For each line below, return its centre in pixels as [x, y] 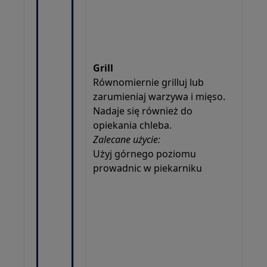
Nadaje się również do [143, 111]
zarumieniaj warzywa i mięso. [159, 96]
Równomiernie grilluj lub [149, 82]
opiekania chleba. [133, 125]
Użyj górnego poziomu [145, 153]
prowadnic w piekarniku [148, 168]
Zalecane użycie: [127, 139]
